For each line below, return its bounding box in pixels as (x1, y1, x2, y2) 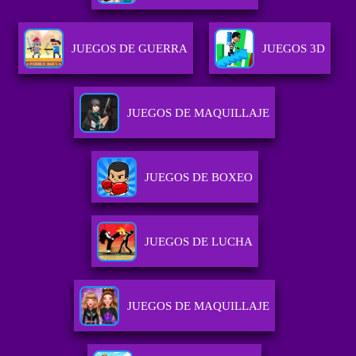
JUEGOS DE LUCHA (144, 235, 253, 249)
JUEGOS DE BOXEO (144, 171, 253, 184)
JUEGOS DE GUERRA (72, 42, 188, 56)
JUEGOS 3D (262, 42, 326, 56)
